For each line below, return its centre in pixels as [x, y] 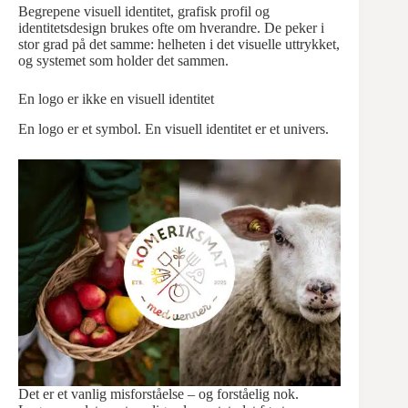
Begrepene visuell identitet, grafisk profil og [144, 12]
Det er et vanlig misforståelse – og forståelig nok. [158, 394]
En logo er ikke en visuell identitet [116, 99]
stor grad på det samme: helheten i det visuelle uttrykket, [179, 45]
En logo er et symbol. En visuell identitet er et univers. [173, 129]
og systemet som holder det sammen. [123, 61]
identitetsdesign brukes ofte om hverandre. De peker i [171, 28]
